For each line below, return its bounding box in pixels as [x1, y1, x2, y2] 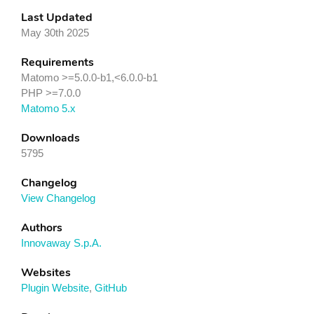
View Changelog [21, 192, 95, 204]
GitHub [95, 282, 127, 294]
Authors [21, 220, 62, 235]
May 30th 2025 [21, 27, 89, 39]
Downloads [21, 130, 80, 146]
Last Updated [21, 10, 93, 25]
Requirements [21, 55, 94, 70]
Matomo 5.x [21, 102, 76, 114]
